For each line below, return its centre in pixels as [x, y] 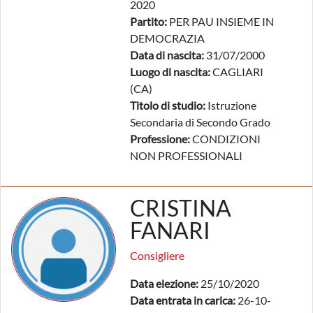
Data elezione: [164, 283]
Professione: [160, 139]
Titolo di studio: [168, 105]
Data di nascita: [167, 55]
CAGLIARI [237, 72]
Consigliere [157, 255]
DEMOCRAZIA [167, 38]
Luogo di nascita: [170, 72]
